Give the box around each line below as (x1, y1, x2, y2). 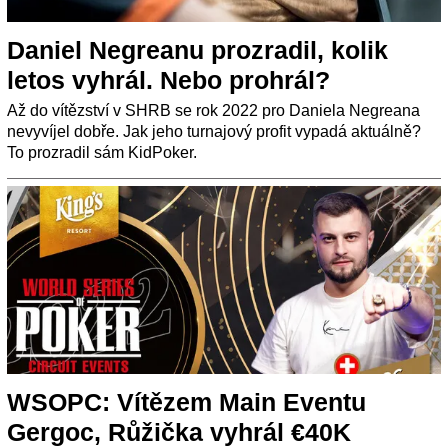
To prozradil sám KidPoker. (7, 143, 197, 161)
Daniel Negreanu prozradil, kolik (7, 35, 388, 64)
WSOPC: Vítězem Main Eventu (7, 387, 366, 416)
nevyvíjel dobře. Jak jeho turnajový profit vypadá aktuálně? (7, 122, 421, 140)
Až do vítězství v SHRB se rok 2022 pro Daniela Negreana (7, 101, 420, 119)
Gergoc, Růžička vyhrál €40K (7, 417, 351, 446)
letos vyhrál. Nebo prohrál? (7, 65, 330, 94)
